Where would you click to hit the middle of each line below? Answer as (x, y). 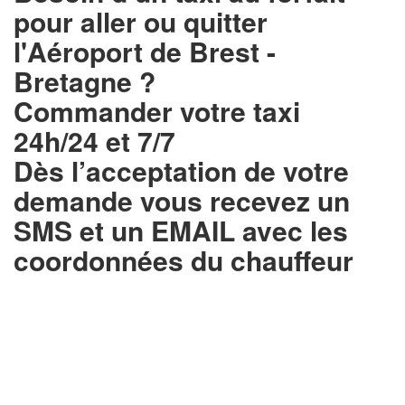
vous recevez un (245, 201)
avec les (292, 231)
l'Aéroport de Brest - (145, 52)
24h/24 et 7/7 (98, 141)
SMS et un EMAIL (124, 231)
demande (77, 201)
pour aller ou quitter (141, 22)
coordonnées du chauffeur (187, 260)
